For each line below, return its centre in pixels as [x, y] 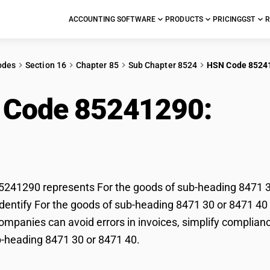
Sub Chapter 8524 [163, 65]
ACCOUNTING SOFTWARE [112, 19]
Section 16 [46, 65]
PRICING [228, 19]
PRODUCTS [184, 19]
